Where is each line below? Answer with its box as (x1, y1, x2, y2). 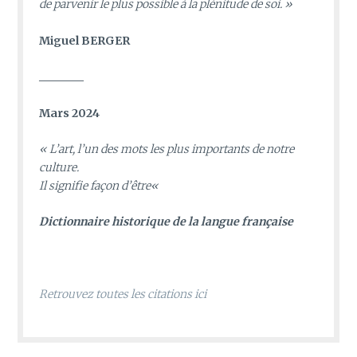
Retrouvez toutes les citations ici (39, 287, 207, 302)
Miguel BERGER (39, 33, 131, 48)
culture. (39, 159, 80, 175)
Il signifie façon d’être (39, 178, 151, 193)
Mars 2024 (39, 105, 100, 120)
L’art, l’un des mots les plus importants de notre (49, 141, 295, 156)
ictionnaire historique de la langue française (48, 214, 294, 229)
